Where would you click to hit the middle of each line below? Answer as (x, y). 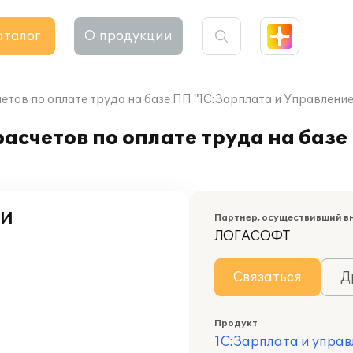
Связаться (268, 277)
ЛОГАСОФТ (252, 236)
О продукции (128, 36)
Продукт (236, 323)
